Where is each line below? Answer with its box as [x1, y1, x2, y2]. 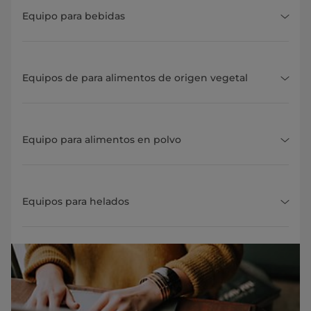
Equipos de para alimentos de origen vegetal [22, 72, 248, 85]
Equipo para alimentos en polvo [22, 133, 181, 146]
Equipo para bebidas [22, 10, 125, 23]
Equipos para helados [22, 195, 129, 208]
